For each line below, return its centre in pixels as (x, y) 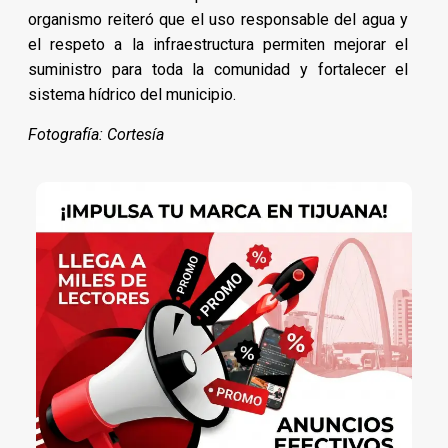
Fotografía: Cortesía (96, 135)
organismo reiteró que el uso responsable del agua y (218, 20)
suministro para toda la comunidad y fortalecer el (218, 70)
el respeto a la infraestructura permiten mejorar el (218, 45)
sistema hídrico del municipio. (132, 95)
